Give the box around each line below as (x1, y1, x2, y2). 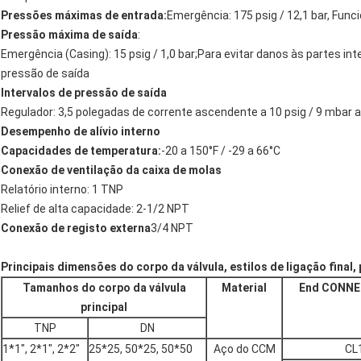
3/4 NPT (151, 222, 193, 235)
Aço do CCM (213, 342, 276, 356)
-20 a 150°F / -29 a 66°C (161, 144, 280, 158)
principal (81, 301, 127, 314)
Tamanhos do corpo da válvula (22, 281, 186, 295)
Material (222, 281, 267, 295)
